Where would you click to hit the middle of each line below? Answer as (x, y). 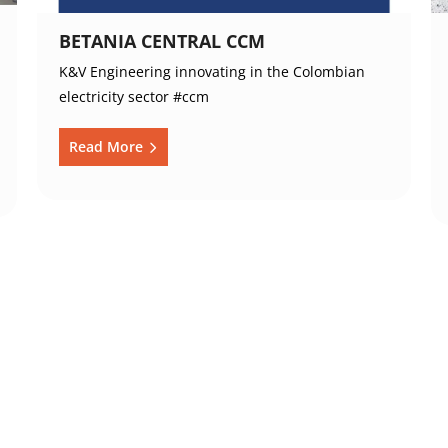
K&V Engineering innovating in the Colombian (212, 72)
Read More (108, 147)
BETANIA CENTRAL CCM (162, 41)
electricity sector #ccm (134, 97)
